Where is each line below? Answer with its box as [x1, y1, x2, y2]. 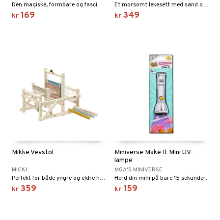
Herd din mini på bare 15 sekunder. [114, 174, 207, 182]
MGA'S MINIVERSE [114, 166, 163, 174]
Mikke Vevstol [12, 148, 54, 157]
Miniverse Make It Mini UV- [114, 148, 193, 157]
